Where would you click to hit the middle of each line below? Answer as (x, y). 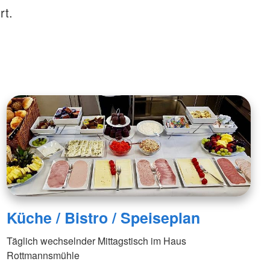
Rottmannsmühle (43, 255)
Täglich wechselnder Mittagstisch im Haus (96, 240)
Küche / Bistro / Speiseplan (103, 217)
